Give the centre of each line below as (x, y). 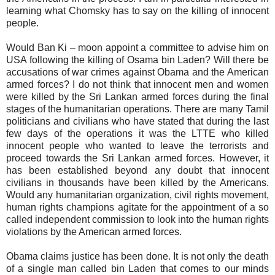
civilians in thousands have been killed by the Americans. (137, 182)
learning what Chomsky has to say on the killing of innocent (137, 10)
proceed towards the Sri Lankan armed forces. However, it (137, 158)
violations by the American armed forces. (94, 231)
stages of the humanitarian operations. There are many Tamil (137, 109)
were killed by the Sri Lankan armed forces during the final (137, 96)
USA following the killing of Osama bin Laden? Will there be (137, 60)
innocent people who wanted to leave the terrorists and (137, 145)
